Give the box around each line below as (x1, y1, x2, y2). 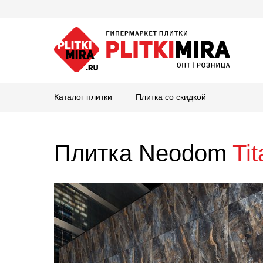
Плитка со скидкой (136, 92, 206, 102)
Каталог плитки (54, 92, 112, 102)
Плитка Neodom (54, 140, 232, 166)
